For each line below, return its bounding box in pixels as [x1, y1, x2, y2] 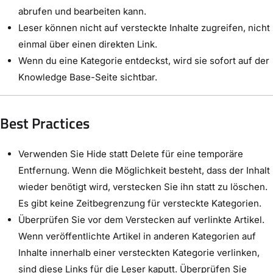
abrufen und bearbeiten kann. [18, 5, 146, 17]
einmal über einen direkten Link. [18, 38, 157, 50]
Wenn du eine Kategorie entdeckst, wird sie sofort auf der [18, 54, 269, 66]
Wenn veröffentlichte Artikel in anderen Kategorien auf [18, 230, 256, 242]
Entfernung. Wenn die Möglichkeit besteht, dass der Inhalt [18, 164, 270, 176]
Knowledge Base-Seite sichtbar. [18, 71, 157, 83]
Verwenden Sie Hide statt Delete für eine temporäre [18, 147, 243, 160]
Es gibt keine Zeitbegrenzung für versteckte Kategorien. [18, 197, 261, 209]
